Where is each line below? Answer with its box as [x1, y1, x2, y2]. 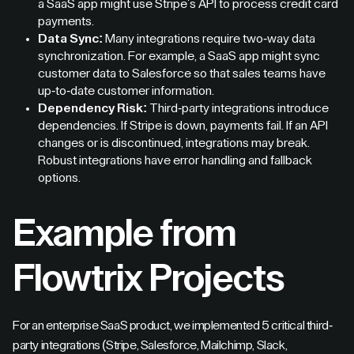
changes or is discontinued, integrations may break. [38, 137, 310, 149]
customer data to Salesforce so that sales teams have [38, 67, 326, 80]
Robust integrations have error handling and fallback [38, 154, 312, 167]
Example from [13, 215, 237, 253]
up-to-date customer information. [38, 85, 214, 97]
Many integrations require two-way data [103, 32, 315, 45]
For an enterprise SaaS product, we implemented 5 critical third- [13, 319, 333, 332]
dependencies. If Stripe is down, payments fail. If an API [38, 119, 328, 132]
